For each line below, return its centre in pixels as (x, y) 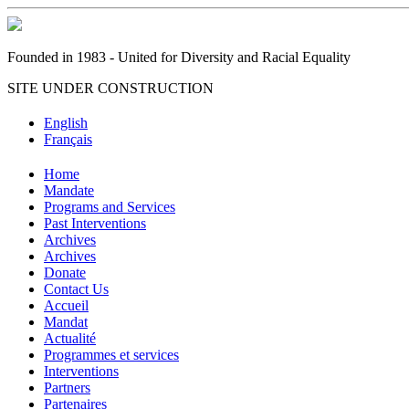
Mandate (69, 190)
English (66, 122)
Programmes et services (111, 354)
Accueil (66, 305)
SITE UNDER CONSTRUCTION (110, 88)
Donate (65, 272)
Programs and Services (110, 206)
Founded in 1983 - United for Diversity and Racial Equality (179, 57)
